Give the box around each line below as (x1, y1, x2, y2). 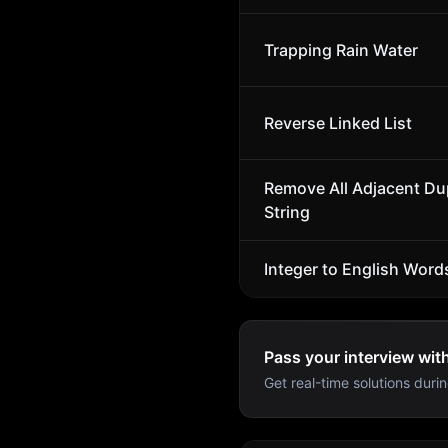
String (264, 202, 310, 222)
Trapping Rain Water (264, 40, 418, 60)
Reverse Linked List (264, 113, 412, 133)
